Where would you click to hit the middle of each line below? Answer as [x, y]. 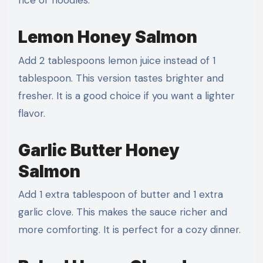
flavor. [31, 113]
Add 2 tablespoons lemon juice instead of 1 [117, 60]
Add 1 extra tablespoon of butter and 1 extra [120, 195]
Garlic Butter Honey [99, 150]
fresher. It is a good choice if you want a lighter [126, 95]
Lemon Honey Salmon [107, 37]
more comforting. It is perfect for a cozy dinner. [129, 230]
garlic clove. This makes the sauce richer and [122, 212]
